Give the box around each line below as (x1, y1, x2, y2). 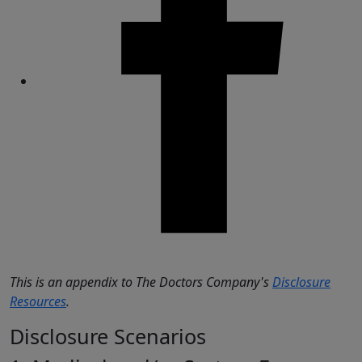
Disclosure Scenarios (10, 322, 206, 351)
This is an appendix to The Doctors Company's (10, 273, 272, 292)
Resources (10, 293, 66, 311)
